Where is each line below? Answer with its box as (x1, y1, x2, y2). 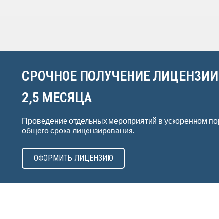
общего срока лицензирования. (22, 126, 134, 135)
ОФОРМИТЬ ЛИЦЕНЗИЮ (33, 153, 113, 163)
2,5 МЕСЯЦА (22, 89, 92, 106)
